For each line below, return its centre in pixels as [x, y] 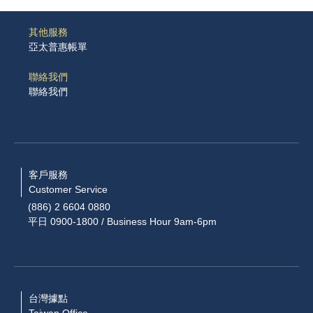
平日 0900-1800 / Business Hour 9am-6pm [122, 222]
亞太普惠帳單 [58, 47]
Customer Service [68, 189]
